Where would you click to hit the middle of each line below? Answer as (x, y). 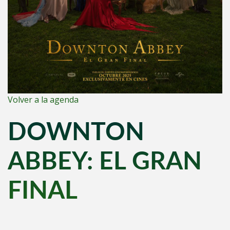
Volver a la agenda (43, 100)
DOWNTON (76, 133)
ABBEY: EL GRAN (105, 162)
